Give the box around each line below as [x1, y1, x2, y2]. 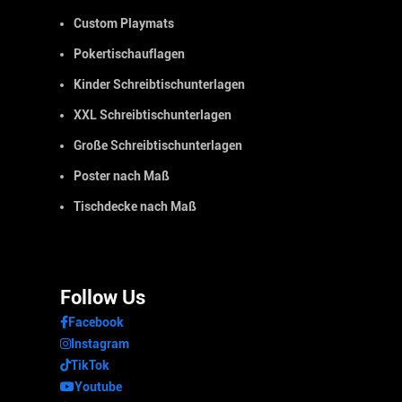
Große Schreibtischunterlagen [73, 138, 242, 153]
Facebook [67, 315, 124, 330]
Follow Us [59, 286, 145, 310]
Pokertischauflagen [73, 47, 185, 62]
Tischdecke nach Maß [73, 199, 197, 214]
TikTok [70, 358, 109, 373]
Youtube [74, 380, 122, 395]
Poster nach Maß [73, 169, 170, 184]
